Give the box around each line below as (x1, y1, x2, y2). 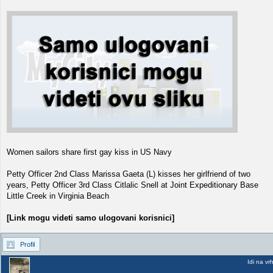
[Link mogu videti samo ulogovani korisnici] (7, 213, 174, 222)
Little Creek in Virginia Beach (7, 191, 109, 200)
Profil (20, 241, 35, 248)
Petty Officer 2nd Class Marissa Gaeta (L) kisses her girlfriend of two (7, 169, 250, 179)
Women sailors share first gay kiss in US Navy (7, 147, 172, 157)
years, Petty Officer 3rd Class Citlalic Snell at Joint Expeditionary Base (7, 180, 258, 190)
